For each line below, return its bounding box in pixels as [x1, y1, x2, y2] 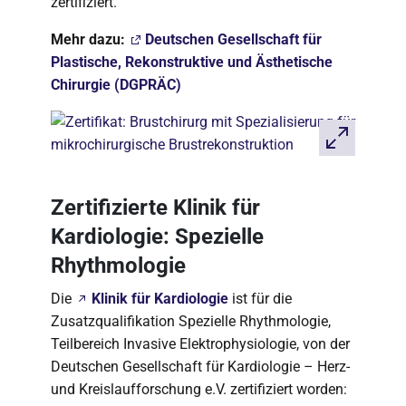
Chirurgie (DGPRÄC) [51, 76, 181, 93]
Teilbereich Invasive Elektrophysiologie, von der [51, 335, 350, 353]
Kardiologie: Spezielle [51, 224, 264, 249]
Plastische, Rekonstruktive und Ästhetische [51, 53, 333, 71]
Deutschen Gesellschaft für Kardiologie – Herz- [51, 358, 350, 375]
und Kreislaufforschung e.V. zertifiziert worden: [51, 381, 347, 398]
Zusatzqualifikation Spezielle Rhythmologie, [51, 313, 331, 330]
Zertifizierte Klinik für [51, 195, 260, 220]
